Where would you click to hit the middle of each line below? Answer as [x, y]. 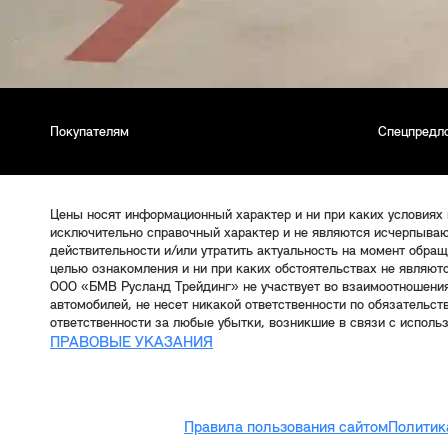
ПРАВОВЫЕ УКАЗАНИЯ [131, 342]
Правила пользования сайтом [286, 427]
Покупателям [89, 132]
